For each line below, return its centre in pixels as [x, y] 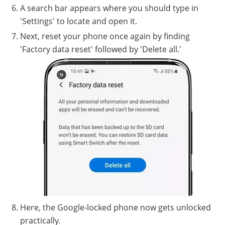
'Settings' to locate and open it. [79, 21]
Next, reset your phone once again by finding [105, 36]
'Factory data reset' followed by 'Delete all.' [101, 49]
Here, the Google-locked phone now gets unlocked [116, 207]
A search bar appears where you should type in [109, 8]
